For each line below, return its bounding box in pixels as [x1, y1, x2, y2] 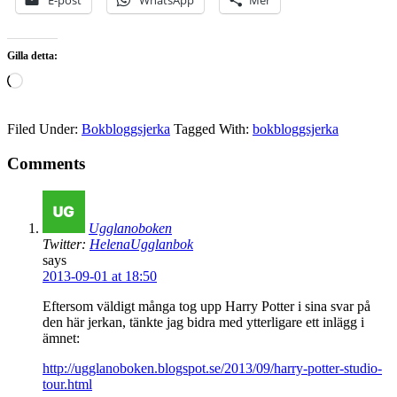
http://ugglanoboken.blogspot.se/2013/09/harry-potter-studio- [43, 360, 382, 376]
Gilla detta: [7, 50, 58, 63]
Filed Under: [7, 121, 82, 137]
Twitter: [43, 236, 90, 252]
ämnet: [43, 330, 80, 346]
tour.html [43, 376, 92, 392]
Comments [7, 154, 85, 174]
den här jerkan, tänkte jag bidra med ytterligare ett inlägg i [43, 314, 364, 330]
